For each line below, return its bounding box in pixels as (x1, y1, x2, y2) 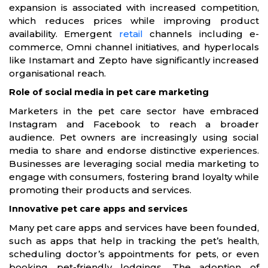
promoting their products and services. (9, 184, 191, 196)
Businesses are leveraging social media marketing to (9, 157, 259, 169)
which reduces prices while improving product (9, 14, 259, 26)
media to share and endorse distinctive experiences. (9, 144, 259, 156)
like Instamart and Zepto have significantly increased (9, 54, 259, 66)
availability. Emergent (9, 28, 119, 39)
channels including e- (142, 28, 260, 39)
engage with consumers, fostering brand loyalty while (9, 170, 259, 182)
